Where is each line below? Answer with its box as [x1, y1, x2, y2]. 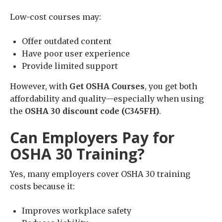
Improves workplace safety [22, 206, 131, 216]
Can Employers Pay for [10, 127, 174, 148]
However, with [10, 81, 69, 92]
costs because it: [10, 181, 75, 192]
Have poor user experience [22, 49, 130, 59]
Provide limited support [22, 61, 118, 71]
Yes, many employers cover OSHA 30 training [10, 169, 190, 179]
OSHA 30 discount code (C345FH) [25, 106, 159, 116]
